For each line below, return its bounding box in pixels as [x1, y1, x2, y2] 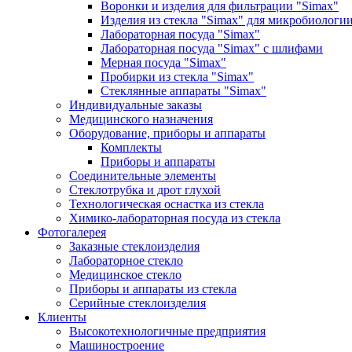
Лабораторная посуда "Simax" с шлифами [101, 42, 323, 55]
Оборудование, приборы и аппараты [69, 126, 266, 140]
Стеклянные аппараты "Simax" [101, 84, 266, 97]
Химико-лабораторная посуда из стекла [69, 211, 280, 225]
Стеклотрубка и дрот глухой [69, 183, 221, 196]
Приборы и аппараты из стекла [69, 282, 236, 295]
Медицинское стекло [69, 268, 181, 281]
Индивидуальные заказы [69, 98, 202, 112]
